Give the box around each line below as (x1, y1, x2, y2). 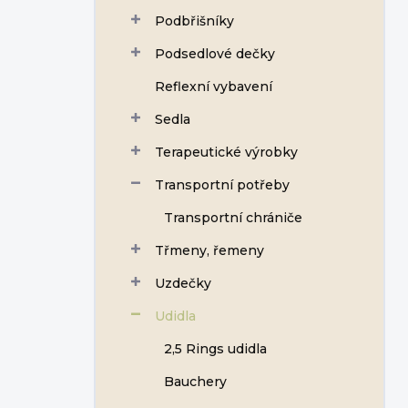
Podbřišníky (155, 13, 234, 29)
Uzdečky (155, 275, 211, 291)
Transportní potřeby (155, 177, 290, 193)
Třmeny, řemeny (155, 242, 264, 259)
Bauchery (164, 373, 227, 390)
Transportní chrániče (164, 209, 302, 226)
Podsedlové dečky (155, 46, 275, 62)
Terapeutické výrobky (155, 144, 298, 160)
